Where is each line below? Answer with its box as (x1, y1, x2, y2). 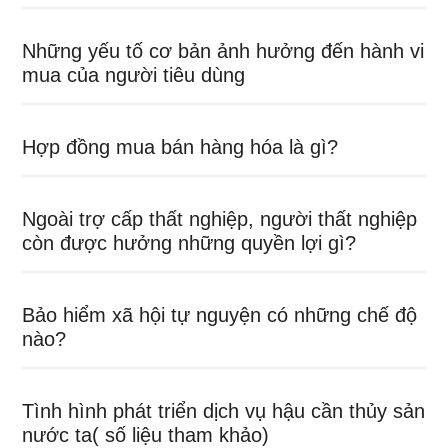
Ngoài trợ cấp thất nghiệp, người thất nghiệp (22, 208, 418, 231)
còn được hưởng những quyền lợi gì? (22, 232, 357, 255)
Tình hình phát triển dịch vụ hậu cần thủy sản (22, 400, 426, 423)
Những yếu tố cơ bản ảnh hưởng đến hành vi (22, 40, 425, 63)
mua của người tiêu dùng (22, 64, 246, 87)
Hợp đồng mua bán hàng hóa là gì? (22, 136, 339, 159)
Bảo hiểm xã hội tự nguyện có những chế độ (22, 304, 418, 327)
